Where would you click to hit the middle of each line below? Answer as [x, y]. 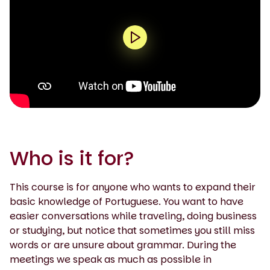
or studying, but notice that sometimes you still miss [132, 230]
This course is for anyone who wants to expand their [133, 187]
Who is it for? [72, 158]
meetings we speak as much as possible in [111, 259]
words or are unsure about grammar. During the [123, 245]
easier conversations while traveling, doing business [133, 216]
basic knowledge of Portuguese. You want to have [127, 201]
